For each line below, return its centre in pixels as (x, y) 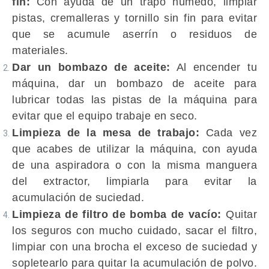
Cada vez (228, 133)
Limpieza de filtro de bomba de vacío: (117, 214)
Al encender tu (214, 67)
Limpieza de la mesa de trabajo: (106, 133)
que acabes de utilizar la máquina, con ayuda (134, 149)
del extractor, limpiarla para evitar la (134, 181)
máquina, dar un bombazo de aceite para (134, 83)
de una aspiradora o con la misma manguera (134, 165)
